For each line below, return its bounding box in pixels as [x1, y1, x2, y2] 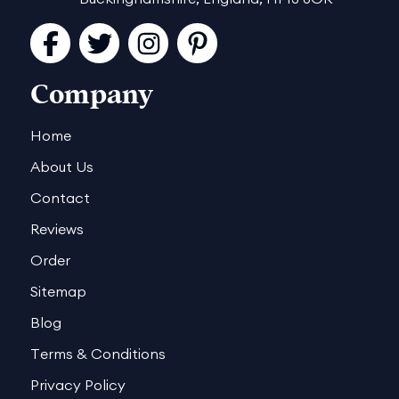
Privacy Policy [30, 376, 126, 395]
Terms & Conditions [30, 345, 167, 363]
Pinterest [166, 32, 228, 53]
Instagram [112, 32, 183, 53]
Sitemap [30, 282, 87, 301]
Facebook [17, 32, 83, 53]
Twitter [74, 32, 123, 53]
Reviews [30, 220, 85, 239]
